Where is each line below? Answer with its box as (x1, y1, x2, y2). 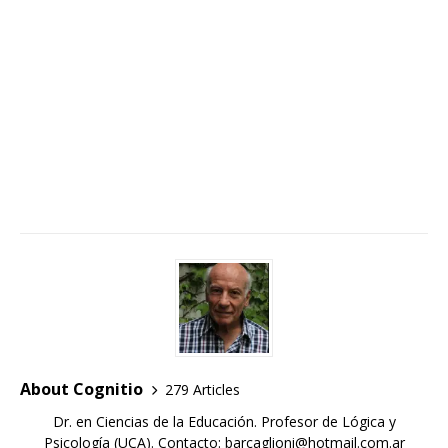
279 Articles (165, 379, 240, 399)
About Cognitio (20, 378, 143, 401)
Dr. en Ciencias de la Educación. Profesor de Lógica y (52, 412, 396, 432)
